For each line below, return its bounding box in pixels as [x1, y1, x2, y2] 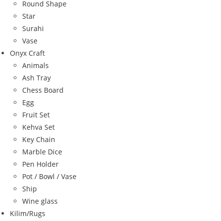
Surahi [22, 23, 44, 33]
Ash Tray [22, 73, 51, 82]
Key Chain [22, 134, 55, 144]
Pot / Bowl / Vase [22, 171, 76, 181]
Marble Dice [22, 147, 62, 156]
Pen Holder [22, 159, 59, 169]
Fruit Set [22, 110, 50, 119]
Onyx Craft [10, 48, 45, 58]
